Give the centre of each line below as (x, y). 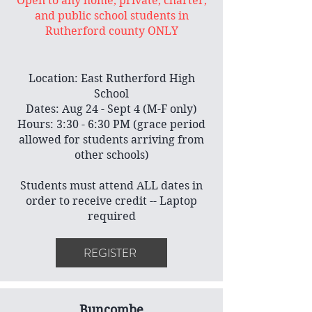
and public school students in (111, 16)
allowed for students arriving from (111, 140)
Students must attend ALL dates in (111, 186)
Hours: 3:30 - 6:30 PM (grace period (111, 124)
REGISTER (110, 253)
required (111, 216)
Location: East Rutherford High (111, 78)
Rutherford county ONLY (111, 31)
